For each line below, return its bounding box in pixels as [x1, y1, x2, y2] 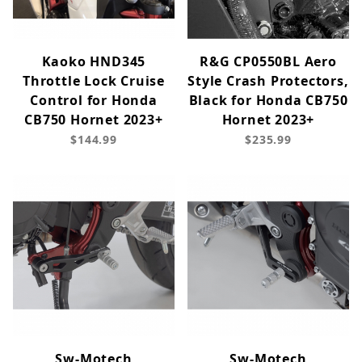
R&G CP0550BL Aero [200, 53, 337, 71]
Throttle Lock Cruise [22, 72, 165, 90]
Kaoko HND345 [41, 53, 146, 71]
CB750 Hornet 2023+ [24, 111, 163, 129]
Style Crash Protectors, [187, 72, 349, 90]
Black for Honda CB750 [188, 91, 348, 110]
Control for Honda [30, 91, 158, 110]
